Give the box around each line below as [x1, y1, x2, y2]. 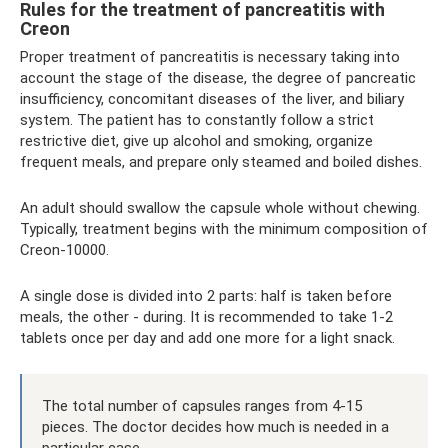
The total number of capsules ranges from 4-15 [42, 396, 362, 415]
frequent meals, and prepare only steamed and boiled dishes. [20, 152, 422, 171]
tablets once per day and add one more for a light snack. [20, 328, 395, 347]
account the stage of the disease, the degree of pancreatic [20, 68, 416, 87]
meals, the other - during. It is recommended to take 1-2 [20, 307, 393, 326]
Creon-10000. [20, 240, 109, 259]
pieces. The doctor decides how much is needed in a [42, 417, 389, 436]
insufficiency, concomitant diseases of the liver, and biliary [20, 89, 404, 108]
